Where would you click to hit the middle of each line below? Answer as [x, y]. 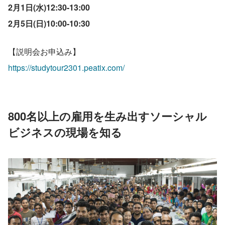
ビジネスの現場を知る [65, 132]
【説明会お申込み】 [44, 51]
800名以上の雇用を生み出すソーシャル [107, 116]
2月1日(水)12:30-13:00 [49, 7]
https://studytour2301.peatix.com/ [66, 67]
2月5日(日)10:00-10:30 [49, 23]
